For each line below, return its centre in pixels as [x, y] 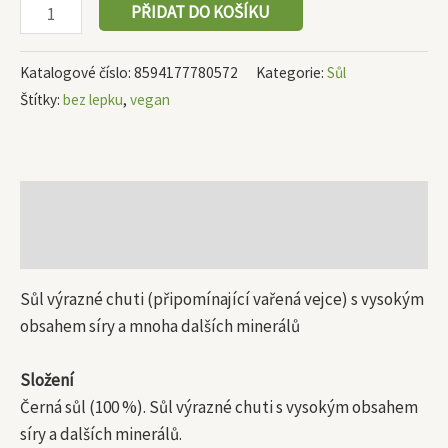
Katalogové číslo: [77, 73]
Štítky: [41, 100]
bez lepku [93, 100]
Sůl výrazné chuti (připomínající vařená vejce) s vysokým [222, 299]
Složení [47, 380]
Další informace [76, 246]
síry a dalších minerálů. [101, 434]
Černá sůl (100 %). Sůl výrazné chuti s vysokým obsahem [219, 407]
